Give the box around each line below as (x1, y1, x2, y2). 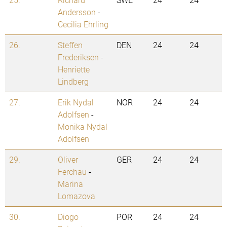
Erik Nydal (58, 97, 94, 108)
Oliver (58, 154, 78, 165)
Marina (58, 178, 83, 190)
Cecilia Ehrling (58, 19, 108, 30)
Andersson (58, 7, 96, 18)
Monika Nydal (58, 121, 107, 132)
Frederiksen (58, 52, 99, 63)
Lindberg (58, 76, 89, 87)
